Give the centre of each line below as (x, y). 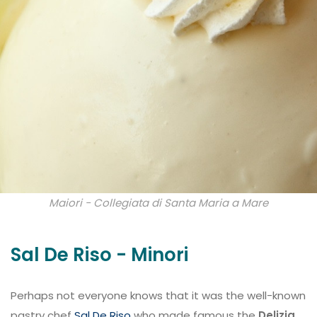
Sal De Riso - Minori (99, 255)
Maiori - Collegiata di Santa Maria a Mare (158, 203)
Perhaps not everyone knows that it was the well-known (158, 295)
